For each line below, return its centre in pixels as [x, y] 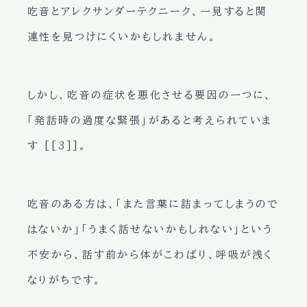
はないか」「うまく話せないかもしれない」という [150, 230]
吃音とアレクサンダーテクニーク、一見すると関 [147, 12]
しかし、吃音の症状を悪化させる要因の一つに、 [150, 95]
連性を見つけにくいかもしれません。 [122, 37]
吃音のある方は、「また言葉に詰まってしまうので [153, 204]
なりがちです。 [64, 280]
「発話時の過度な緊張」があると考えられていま [150, 121]
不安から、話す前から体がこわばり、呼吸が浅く [150, 255]
